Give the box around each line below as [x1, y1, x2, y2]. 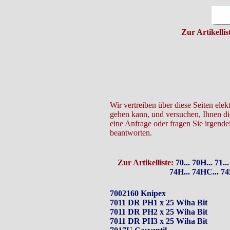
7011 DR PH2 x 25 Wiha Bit [110, 207, 207, 216]
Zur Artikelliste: [117, 158, 176, 167]
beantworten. [110, 128, 152, 137]
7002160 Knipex [110, 189, 166, 198]
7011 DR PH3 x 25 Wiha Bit [110, 217, 207, 225]
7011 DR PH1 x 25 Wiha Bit [110, 198, 207, 207]
